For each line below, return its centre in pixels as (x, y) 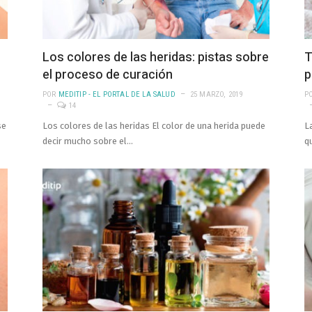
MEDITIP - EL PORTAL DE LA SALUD (117, 94)
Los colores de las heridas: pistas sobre (156, 57)
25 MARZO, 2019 (216, 94)
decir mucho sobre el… (88, 141)
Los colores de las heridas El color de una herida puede (154, 125)
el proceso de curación (108, 75)
